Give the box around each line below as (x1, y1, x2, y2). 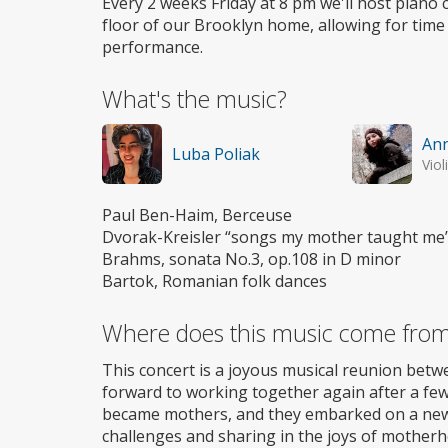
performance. (102, 35, 203, 58)
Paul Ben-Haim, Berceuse (102, 203, 292, 226)
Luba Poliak (172, 142, 260, 165)
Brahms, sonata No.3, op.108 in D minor (102, 247, 401, 270)
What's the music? (102, 82, 287, 115)
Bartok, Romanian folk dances (102, 269, 327, 292)
